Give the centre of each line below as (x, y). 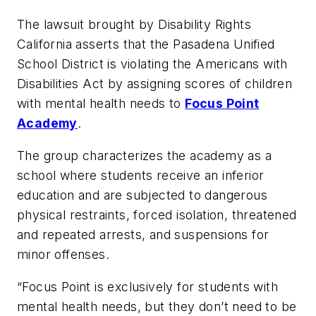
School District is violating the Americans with (152, 64)
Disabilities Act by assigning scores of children (155, 84)
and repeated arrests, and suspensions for (143, 234)
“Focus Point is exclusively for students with (147, 286)
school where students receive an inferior (141, 175)
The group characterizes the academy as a (144, 155)
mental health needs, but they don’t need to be (157, 306)
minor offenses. (63, 254)
